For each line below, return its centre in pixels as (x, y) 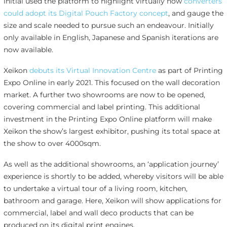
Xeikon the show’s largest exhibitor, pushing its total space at (112, 131)
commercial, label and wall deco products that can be (98, 213)
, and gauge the (196, 13)
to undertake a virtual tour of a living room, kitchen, (95, 188)
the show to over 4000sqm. (52, 144)
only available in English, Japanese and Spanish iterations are (111, 38)
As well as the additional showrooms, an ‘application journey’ (111, 164)
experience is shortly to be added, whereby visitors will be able (113, 176)
